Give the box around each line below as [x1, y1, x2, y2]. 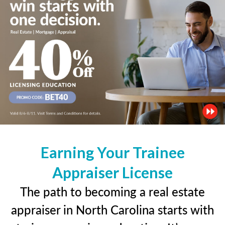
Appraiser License [52, 163, 173, 181]
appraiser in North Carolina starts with [11, 200, 214, 218]
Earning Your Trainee [40, 143, 185, 161]
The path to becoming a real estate [20, 182, 205, 200]
